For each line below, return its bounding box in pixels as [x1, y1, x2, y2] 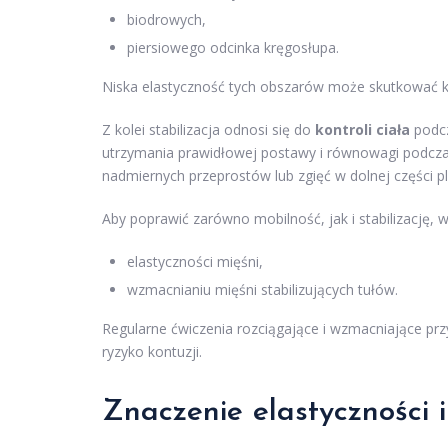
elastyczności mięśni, [127, 252, 263, 272]
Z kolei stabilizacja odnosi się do [102, 120, 315, 140]
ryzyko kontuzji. [102, 342, 202, 362]
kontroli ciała [315, 120, 410, 140]
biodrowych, [127, 10, 206, 30]
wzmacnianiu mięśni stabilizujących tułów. [127, 280, 398, 300]
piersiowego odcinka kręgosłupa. [127, 38, 339, 58]
